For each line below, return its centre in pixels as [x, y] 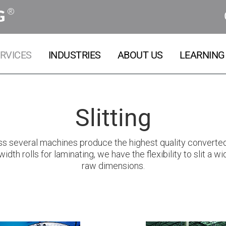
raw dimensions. [113, 166]
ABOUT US [140, 55]
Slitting [113, 118]
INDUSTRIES [74, 55]
